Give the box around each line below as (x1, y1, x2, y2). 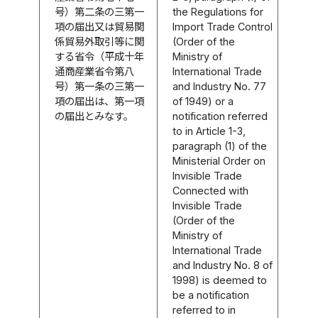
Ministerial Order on (172, 154, 266, 167)
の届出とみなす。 (55, 109, 134, 122)
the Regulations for (172, 5, 264, 18)
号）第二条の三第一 (55, 5, 145, 18)
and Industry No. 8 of (172, 258, 273, 271)
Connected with (172, 184, 249, 197)
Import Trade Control (172, 20, 273, 33)
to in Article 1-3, (172, 124, 246, 137)
